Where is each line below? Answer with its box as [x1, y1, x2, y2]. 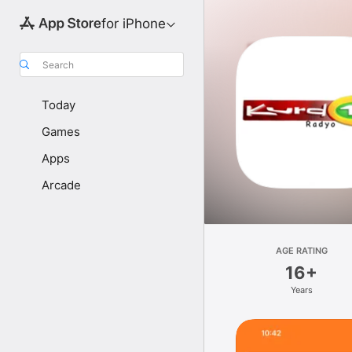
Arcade [42, 178, 81, 192]
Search [42, 58, 74, 71]
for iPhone [101, 16, 166, 31]
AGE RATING [275, 245, 328, 256]
